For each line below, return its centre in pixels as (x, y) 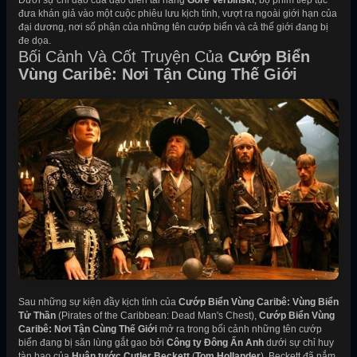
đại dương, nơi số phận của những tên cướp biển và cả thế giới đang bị (173, 27)
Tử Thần (37, 315)
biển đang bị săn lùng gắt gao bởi (92, 342)
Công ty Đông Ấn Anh (215, 342)
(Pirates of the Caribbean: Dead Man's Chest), (157, 315)
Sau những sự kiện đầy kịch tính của (98, 302)
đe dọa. (35, 41)
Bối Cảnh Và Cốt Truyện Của (123, 57)
